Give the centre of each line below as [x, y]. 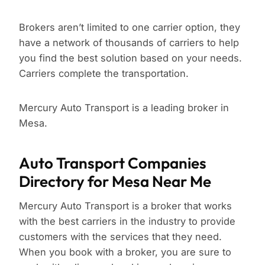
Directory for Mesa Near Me [115, 182]
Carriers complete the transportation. [104, 74]
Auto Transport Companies [113, 163]
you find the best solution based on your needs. [130, 58]
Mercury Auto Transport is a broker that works [125, 206]
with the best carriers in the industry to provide [127, 222]
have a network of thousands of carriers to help [129, 43]
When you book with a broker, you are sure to [125, 252]
